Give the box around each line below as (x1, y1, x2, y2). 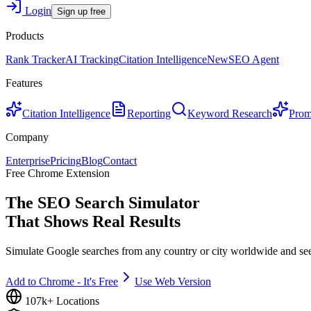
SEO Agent (228, 53, 279, 66)
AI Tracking (65, 53, 119, 66)
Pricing (50, 155, 81, 167)
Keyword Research (187, 108, 272, 120)
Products (6, 30, 44, 42)
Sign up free (57, 6, 106, 17)
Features (6, 77, 42, 90)
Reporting (127, 108, 171, 120)
